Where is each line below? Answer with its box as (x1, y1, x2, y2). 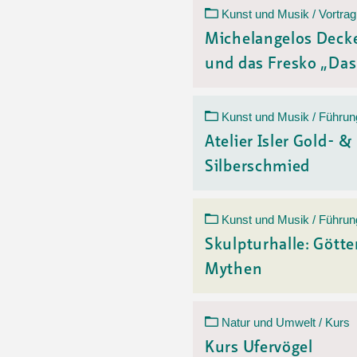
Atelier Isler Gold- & (205, 135, 353, 151)
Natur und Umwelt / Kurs (222, 316, 350, 329)
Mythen (205, 262, 263, 278)
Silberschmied (205, 159, 311, 175)
